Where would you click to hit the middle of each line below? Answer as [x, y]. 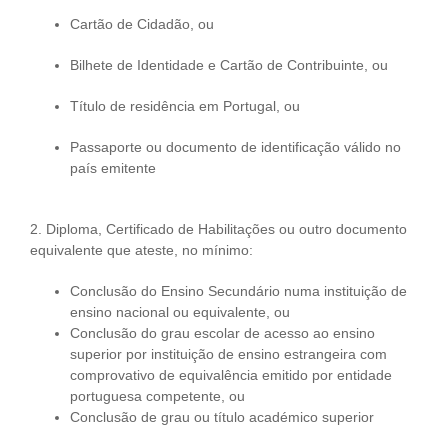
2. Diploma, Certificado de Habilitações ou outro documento [218, 229]
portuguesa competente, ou [157, 396]
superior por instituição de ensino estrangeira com [228, 354]
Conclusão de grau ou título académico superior [222, 417]
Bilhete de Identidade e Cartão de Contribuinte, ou [229, 65]
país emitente [113, 168]
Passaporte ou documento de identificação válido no [235, 147]
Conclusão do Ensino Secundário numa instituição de [238, 291]
